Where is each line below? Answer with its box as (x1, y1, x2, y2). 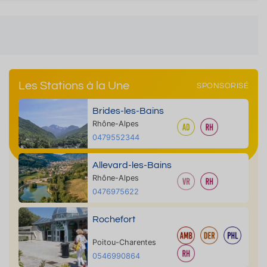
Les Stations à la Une (18, 80, 129, 92)
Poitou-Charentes (92, 238, 156, 247)
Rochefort (92, 215, 135, 224)
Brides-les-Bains (92, 106, 164, 116)
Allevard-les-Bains (92, 160, 172, 170)
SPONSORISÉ (197, 82, 249, 90)
